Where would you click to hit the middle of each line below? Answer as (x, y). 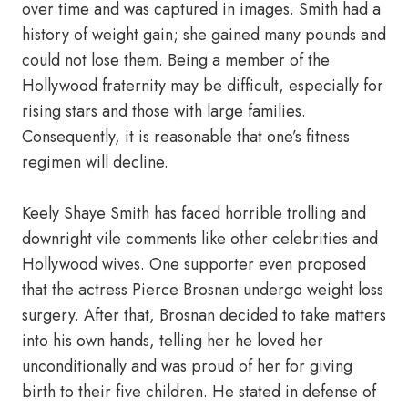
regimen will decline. (95, 162)
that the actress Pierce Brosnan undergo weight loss (203, 290)
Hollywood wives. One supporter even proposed (194, 264)
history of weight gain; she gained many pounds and (204, 35)
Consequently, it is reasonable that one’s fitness (186, 137)
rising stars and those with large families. (164, 111)
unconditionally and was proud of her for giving (187, 366)
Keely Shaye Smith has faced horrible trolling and (194, 213)
